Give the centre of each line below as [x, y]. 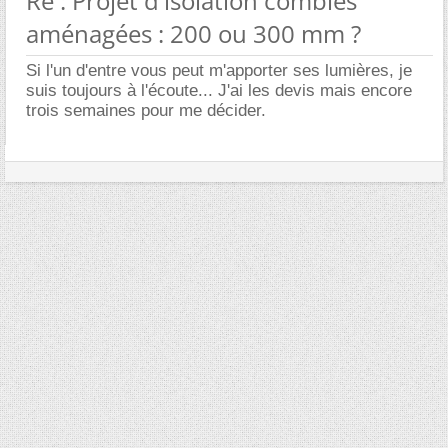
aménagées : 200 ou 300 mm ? [193, 33]
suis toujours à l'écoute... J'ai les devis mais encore [219, 90]
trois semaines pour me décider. [146, 110]
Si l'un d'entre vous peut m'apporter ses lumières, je [219, 70]
